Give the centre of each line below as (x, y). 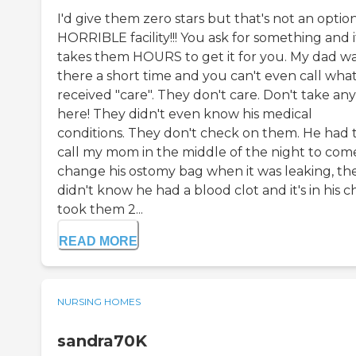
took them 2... (100, 210)
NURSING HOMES (99, 302)
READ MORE (98, 242)
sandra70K (102, 341)
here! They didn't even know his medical (185, 114)
